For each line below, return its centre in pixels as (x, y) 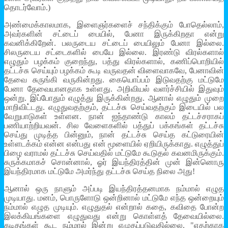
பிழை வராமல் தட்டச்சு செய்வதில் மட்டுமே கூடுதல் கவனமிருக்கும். (114, 153)
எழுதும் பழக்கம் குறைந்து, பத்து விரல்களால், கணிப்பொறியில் (114, 62)
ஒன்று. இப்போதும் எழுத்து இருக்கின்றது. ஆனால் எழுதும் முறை (114, 98)
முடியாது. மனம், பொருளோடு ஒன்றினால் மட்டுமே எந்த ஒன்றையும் (114, 198)
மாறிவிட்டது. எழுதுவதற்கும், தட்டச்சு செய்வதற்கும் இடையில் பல (114, 107)
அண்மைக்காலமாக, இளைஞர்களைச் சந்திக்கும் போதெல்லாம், (114, 25)
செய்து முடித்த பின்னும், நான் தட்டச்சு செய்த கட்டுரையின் (114, 135)
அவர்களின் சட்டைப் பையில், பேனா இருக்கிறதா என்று (114, 34)
